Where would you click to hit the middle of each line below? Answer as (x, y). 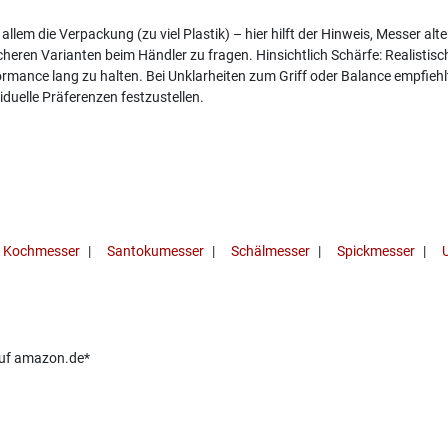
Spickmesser (376, 251)
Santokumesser (155, 251)
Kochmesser (41, 251)
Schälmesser (270, 251)
